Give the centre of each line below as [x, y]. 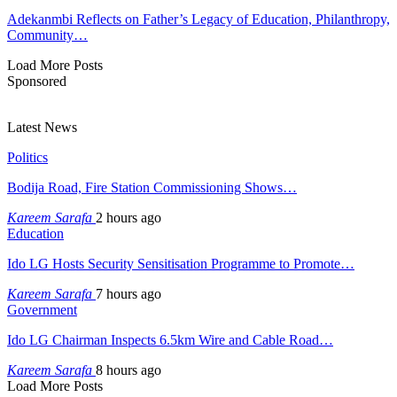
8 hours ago [128, 370]
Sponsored [37, 81]
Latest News [42, 127]
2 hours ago [128, 217]
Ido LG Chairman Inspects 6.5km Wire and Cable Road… [170, 339]
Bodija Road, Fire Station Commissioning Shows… [152, 187]
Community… [47, 35]
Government [42, 309]
